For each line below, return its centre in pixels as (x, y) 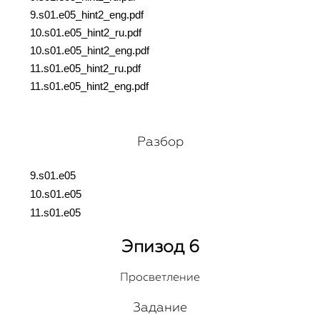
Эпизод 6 (160, 246)
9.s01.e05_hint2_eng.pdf (87, 15)
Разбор (160, 141)
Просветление (160, 277)
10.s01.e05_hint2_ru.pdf (86, 33)
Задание (160, 307)
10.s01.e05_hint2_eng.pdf (90, 51)
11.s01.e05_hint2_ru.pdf (85, 69)
